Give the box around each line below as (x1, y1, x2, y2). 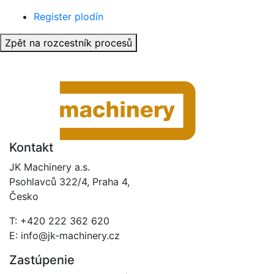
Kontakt (9, 139, 53, 155)
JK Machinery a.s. (9, 160, 90, 173)
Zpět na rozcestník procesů (5, 37, 132, 50)
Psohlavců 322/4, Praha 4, (9, 175, 130, 188)
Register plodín (34, 10, 103, 23)
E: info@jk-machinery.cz (9, 229, 120, 242)
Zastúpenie (9, 252, 75, 267)
